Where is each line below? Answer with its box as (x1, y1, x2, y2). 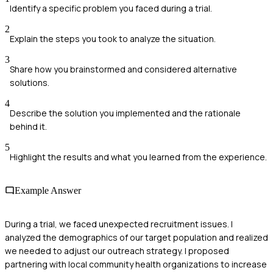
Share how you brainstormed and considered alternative (10, 63, 237, 75)
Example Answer (15, 185, 81, 196)
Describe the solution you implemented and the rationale (10, 107, 241, 119)
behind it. (10, 120, 47, 132)
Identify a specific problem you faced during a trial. (10, 2, 212, 14)
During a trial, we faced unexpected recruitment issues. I (5, 218, 233, 230)
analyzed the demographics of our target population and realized (5, 232, 268, 244)
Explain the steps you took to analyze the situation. (10, 32, 216, 44)
